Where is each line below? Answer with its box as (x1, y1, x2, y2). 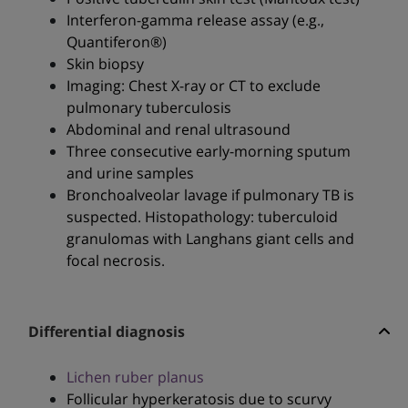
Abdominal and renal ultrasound (66, 119, 291, 140)
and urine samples (66, 163, 194, 184)
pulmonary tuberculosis (66, 97, 231, 118)
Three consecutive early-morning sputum (66, 141, 351, 162)
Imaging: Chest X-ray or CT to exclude (66, 76, 321, 97)
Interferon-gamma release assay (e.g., (66, 10, 324, 31)
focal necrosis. (66, 250, 165, 271)
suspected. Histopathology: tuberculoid (66, 207, 338, 228)
